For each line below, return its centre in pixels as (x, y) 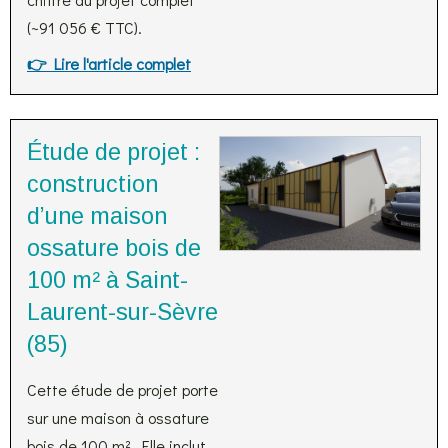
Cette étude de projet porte (122, 389)
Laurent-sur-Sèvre (122, 312)
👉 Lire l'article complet (109, 63)
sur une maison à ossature (118, 417)
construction (92, 184)
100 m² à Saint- (107, 280)
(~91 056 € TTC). (84, 27)
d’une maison (97, 216)
